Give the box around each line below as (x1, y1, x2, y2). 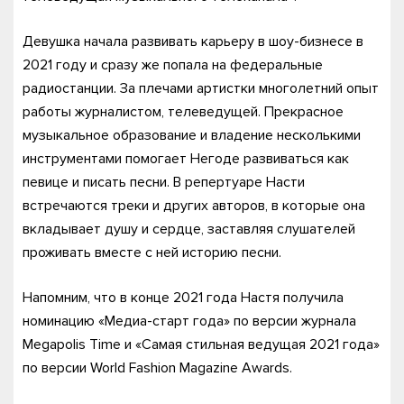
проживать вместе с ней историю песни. (23, 243, 281, 262)
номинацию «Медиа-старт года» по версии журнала (23, 312, 356, 330)
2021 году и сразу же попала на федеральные (23, 56, 323, 74)
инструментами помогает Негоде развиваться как (23, 150, 349, 168)
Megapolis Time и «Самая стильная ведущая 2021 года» (23, 335, 380, 353)
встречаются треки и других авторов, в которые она (23, 197, 365, 215)
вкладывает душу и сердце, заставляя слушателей (23, 220, 355, 238)
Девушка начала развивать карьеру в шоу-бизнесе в (23, 32, 363, 50)
